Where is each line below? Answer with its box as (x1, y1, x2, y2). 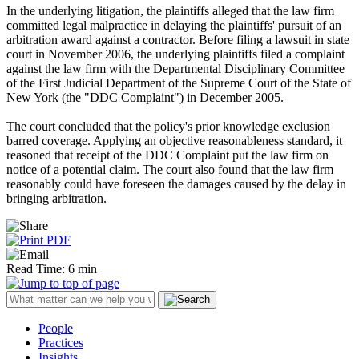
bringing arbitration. (6, 191, 107, 205)
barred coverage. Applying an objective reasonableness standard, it (6, 133, 342, 147)
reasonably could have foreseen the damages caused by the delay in (6, 176, 346, 191)
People (38, 321, 73, 335)
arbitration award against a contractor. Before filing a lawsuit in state (6, 32, 349, 46)
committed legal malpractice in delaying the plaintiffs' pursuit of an (6, 18, 341, 32)
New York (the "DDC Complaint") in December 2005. (6, 90, 284, 104)
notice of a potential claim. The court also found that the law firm (6, 162, 333, 176)
